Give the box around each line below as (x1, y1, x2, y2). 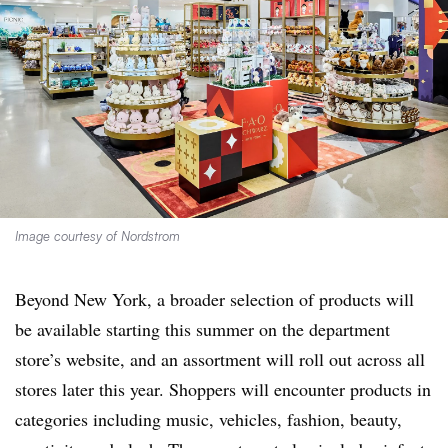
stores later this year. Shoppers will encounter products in (15, 376, 431, 401)
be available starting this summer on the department (15, 316, 390, 341)
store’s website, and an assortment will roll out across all (15, 346, 425, 371)
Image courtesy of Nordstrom (15, 227, 180, 244)
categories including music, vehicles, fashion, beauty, (15, 406, 402, 431)
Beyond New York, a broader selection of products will (15, 286, 414, 311)
